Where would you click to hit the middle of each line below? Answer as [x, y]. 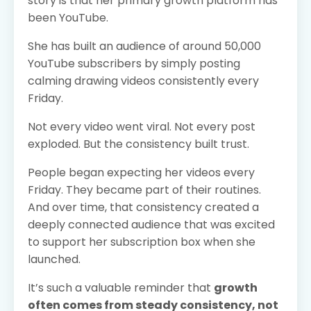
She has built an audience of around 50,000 [144, 46]
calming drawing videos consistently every [143, 81]
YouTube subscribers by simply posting [134, 63]
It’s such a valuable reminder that [121, 287]
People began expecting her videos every [141, 172]
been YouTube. [68, 17]
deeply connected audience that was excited [151, 224]
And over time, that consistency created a [143, 207]
